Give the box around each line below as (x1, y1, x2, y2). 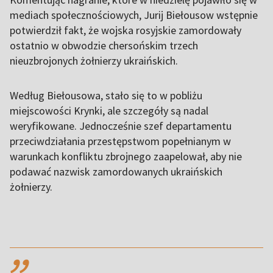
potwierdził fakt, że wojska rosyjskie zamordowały (10, 23, 241, 38)
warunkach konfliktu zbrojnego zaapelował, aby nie (10, 149, 242, 164)
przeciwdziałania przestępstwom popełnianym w (10, 134, 231, 149)
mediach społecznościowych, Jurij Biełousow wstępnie (10, 8, 258, 23)
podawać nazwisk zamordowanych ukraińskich (10, 165, 222, 179)
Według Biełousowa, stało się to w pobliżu (10, 88, 202, 103)
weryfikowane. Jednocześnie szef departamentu (10, 119, 232, 133)
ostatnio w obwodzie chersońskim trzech (10, 38, 198, 53)
